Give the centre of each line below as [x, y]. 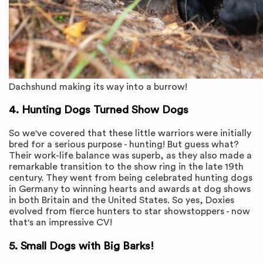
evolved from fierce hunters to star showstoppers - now [129, 211]
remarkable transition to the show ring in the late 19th [126, 166]
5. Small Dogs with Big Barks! [83, 246]
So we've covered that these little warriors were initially [130, 133]
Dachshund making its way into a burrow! [98, 87]
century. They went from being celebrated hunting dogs [131, 178]
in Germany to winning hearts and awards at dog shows [130, 189]
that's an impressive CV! [63, 222]
